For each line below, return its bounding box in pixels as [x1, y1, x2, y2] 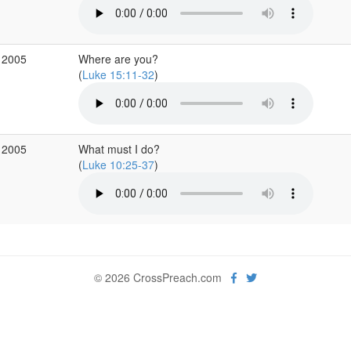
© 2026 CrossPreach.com [94, 270, 231, 285]
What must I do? [78, 141, 160, 157]
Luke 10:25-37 [81, 157, 154, 172]
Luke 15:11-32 [81, 67, 154, 82]
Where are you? [78, 51, 158, 67]
